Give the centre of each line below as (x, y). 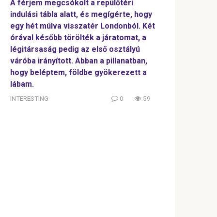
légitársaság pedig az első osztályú (75, 49)
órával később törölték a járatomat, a (78, 38)
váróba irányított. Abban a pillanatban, (79, 61)
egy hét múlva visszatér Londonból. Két (83, 26)
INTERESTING (29, 99)
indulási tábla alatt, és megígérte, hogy (81, 15)
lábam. (22, 84)
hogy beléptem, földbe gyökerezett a (78, 73)
